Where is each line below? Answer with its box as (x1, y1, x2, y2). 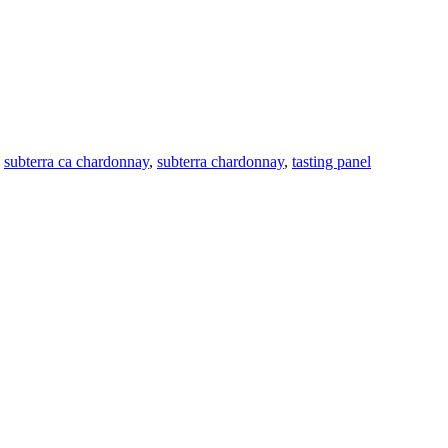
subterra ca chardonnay (4, 152, 149, 170)
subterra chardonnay (157, 152, 284, 170)
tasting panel (292, 152, 371, 170)
